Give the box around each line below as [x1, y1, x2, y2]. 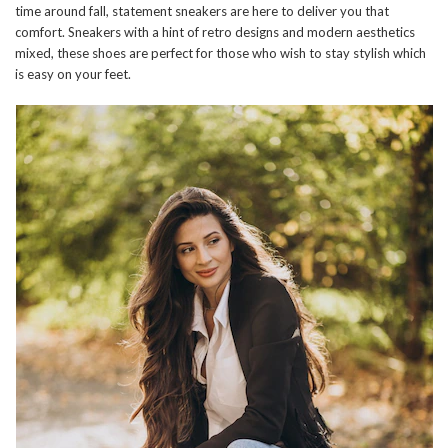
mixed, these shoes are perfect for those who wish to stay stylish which [15, 45, 426, 62]
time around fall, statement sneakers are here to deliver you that [15, 3, 389, 20]
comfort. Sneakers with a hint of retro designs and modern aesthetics [15, 24, 415, 41]
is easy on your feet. [15, 66, 131, 83]
